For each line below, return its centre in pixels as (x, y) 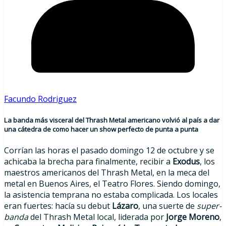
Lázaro (125, 206)
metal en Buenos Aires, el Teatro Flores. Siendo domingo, (112, 184)
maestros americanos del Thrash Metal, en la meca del (107, 173)
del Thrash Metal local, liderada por (96, 217)
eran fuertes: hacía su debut (58, 206)
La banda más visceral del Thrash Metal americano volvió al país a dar (112, 120)
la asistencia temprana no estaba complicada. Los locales (111, 195)
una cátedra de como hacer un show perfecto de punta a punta (101, 129)
